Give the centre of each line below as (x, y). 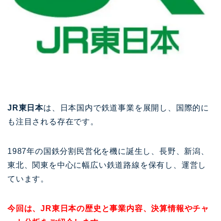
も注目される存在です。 (53, 121)
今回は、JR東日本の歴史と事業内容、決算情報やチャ (108, 208)
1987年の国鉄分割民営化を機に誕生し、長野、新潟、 (108, 151)
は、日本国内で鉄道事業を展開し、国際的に (126, 108)
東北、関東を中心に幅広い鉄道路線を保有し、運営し (107, 165)
